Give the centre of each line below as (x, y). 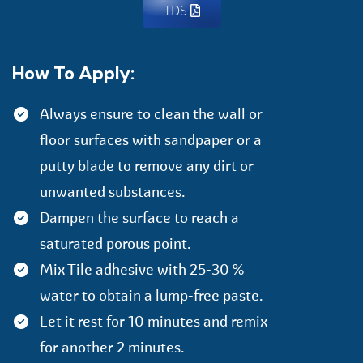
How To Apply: (73, 73)
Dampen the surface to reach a (140, 218)
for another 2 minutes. (113, 348)
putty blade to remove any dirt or (147, 166)
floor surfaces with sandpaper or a (151, 140)
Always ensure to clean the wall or (152, 114)
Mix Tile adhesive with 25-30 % (142, 270)
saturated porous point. (116, 244)
